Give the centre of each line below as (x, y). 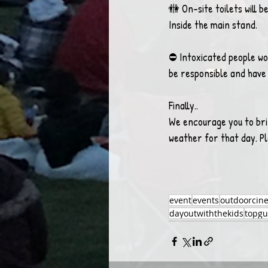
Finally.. (183, 106)
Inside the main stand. (213, 25)
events (206, 200)
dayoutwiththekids (206, 213)
